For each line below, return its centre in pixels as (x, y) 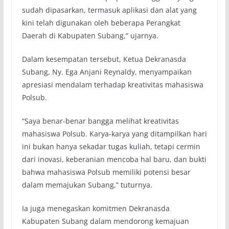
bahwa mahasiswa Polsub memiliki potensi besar (106, 172)
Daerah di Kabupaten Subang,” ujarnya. (90, 35)
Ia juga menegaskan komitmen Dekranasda (96, 208)
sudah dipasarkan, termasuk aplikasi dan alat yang (109, 10)
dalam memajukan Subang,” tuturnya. (87, 185)
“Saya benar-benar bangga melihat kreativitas (100, 121)
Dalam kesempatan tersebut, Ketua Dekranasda (104, 59)
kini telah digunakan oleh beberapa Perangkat (101, 22)
